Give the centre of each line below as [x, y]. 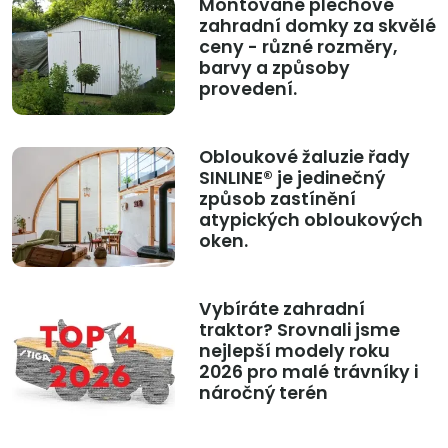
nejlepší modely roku [294, 351]
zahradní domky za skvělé [317, 26]
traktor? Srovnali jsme [299, 330]
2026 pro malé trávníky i [308, 372]
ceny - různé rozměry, [297, 47]
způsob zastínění [277, 199]
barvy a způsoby [274, 68]
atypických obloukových [310, 220]
